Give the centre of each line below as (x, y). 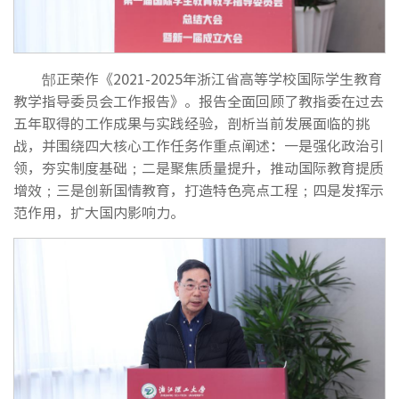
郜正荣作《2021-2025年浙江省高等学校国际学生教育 (212, 79)
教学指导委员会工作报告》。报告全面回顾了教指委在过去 (199, 101)
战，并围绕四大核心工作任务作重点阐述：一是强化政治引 (199, 146)
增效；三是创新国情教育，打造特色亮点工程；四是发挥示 (199, 190)
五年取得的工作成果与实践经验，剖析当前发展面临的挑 (191, 123)
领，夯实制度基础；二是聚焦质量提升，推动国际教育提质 (199, 168)
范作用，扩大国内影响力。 (99, 212)
